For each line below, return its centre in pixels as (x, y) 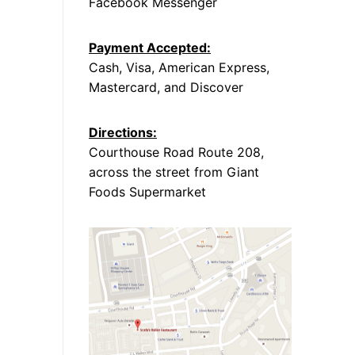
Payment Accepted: (150, 47)
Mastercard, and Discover (166, 87)
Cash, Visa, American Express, (179, 67)
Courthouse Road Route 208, (176, 152)
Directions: (123, 132)
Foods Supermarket (147, 191)
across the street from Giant (174, 172)
